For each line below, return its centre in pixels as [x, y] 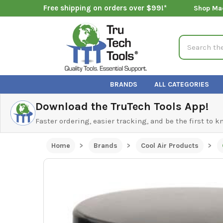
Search [191, 40]
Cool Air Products [169, 145]
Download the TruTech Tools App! [122, 106]
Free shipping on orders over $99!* [105, 8]
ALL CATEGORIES [182, 84]
